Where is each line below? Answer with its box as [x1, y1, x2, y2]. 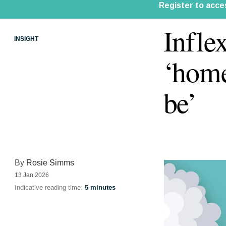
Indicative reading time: [14, 183, 85, 192]
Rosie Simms [26, 157, 74, 168]
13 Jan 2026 [14, 171, 49, 180]
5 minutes [84, 183, 116, 193]
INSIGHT [14, 34, 38, 43]
